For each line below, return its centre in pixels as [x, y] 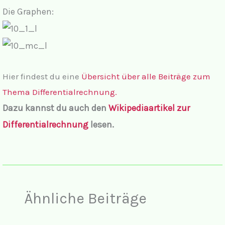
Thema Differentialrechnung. [60, 92]
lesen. [101, 125]
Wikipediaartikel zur [149, 108]
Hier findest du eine [42, 77]
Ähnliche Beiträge [85, 199]
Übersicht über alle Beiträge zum [146, 77]
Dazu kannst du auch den [55, 108]
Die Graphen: [28, 11]
